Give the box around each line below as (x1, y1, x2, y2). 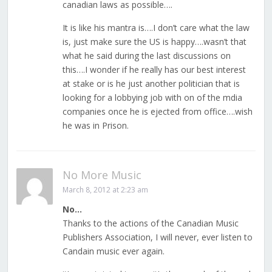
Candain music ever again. (62, 245, 165, 257)
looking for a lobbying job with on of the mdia (62, 92, 242, 104)
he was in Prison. (62, 120, 129, 132)
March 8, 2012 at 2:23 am (62, 185, 148, 195)
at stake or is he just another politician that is (62, 78, 240, 90)
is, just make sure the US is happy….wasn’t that (62, 36, 246, 48)
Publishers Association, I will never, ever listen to (62, 231, 253, 243)
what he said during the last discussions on (62, 50, 231, 62)
